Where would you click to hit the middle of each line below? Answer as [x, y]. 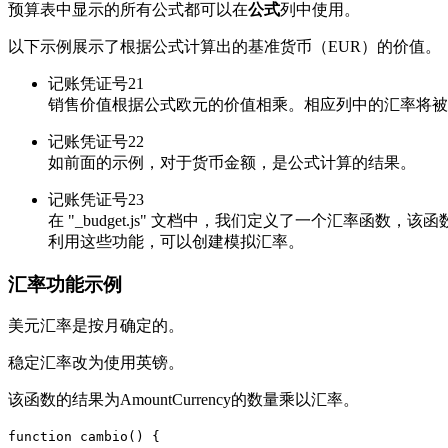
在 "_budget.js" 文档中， [131, 220]
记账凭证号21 [96, 83]
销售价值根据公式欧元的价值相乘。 [176, 104]
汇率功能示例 [65, 284]
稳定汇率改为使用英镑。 [96, 363]
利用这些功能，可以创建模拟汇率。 [176, 241]
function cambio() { [84, 437]
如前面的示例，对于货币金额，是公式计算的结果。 [232, 162]
